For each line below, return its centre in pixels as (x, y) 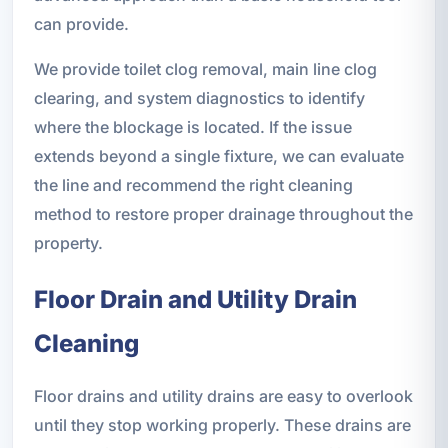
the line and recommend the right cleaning (193, 185)
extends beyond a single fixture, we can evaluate (218, 156)
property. (68, 243)
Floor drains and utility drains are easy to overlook (223, 396)
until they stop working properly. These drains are (222, 425)
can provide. (81, 24)
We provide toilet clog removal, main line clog (205, 69)
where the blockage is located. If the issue (192, 127)
